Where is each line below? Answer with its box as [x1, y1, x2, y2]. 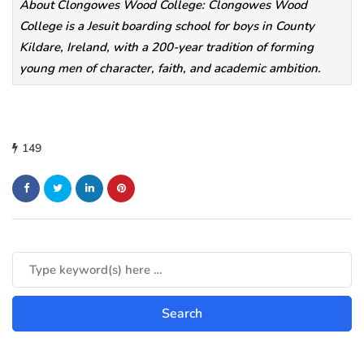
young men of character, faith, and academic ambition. [19, 59, 321, 76]
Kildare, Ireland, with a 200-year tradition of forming [19, 38, 314, 55]
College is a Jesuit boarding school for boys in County [19, 17, 314, 34]
